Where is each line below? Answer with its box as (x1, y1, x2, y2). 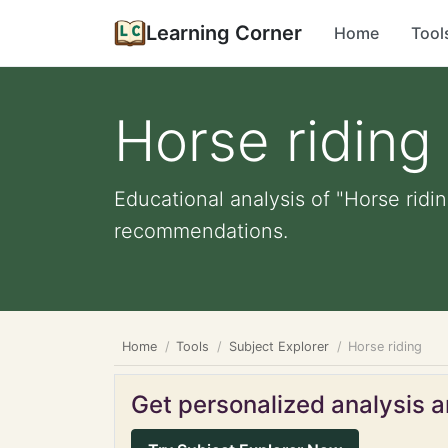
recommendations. (114, 219, 288, 243)
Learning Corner (146, 21, 302, 45)
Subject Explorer (228, 339, 329, 354)
